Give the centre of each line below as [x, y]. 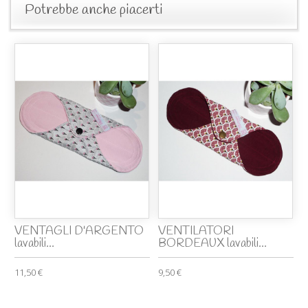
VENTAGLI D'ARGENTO [79, 231]
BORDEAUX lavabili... [213, 243]
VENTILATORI [196, 231]
